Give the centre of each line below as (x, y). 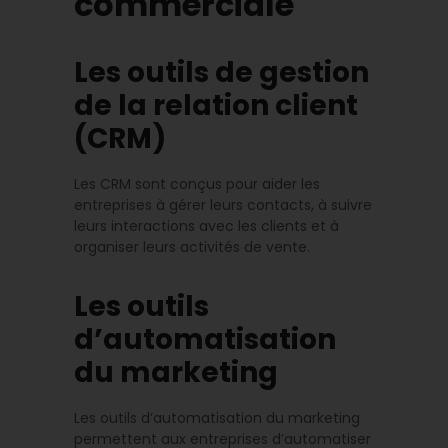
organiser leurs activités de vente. (192, 246)
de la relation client (216, 105)
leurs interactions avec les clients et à (206, 225)
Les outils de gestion (221, 72)
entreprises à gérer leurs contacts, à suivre (223, 204)
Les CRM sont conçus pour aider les (197, 183)
